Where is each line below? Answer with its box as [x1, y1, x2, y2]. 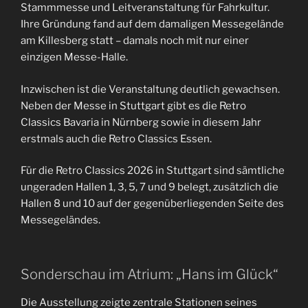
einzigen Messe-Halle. [21, 51, 128, 64]
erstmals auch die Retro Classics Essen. [21, 132, 212, 145]
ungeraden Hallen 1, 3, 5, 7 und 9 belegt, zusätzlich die [21, 181, 278, 194]
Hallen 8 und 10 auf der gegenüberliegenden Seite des [21, 197, 284, 210]
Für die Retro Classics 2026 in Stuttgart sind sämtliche [21, 164, 285, 177]
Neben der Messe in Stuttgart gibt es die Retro [21, 99, 246, 112]
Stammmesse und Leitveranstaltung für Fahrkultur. [21, 1, 269, 14]
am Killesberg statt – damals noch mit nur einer [21, 34, 249, 47]
